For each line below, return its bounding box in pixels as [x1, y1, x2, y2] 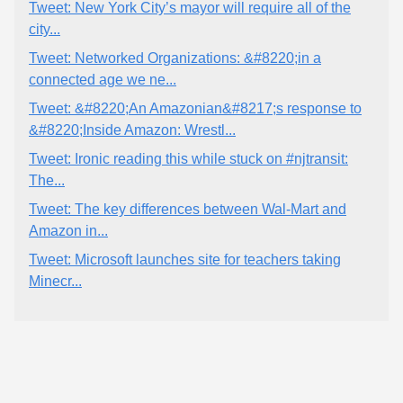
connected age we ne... [29, 72, 176, 87]
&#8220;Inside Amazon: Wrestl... [29, 122, 236, 138]
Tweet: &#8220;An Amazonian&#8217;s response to [29, 101, 362, 116]
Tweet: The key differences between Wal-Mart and [29, 201, 346, 217]
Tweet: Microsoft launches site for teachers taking [29, 252, 341, 267]
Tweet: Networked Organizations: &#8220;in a [29, 50, 321, 66]
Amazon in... [29, 223, 108, 238]
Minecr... [29, 273, 82, 289]
